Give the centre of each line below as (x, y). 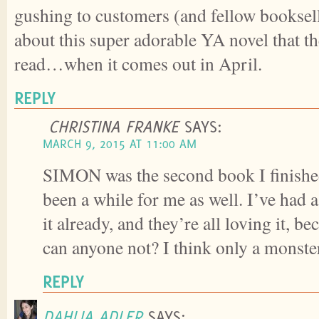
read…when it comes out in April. (138, 64)
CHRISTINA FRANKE (114, 126)
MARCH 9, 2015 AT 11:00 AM (120, 144)
